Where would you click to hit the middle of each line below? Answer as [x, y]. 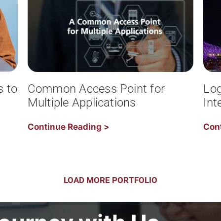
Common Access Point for [96, 89]
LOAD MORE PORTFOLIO [110, 180]
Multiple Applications [82, 102]
